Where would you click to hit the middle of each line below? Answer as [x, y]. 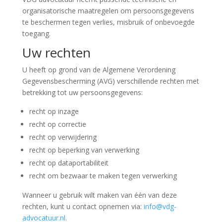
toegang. [36, 33]
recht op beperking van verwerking [84, 150]
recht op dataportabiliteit [69, 163]
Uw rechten [56, 53]
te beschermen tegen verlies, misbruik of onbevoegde [108, 22]
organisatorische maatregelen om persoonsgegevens [108, 11]
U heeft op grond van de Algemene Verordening [99, 70]
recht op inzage [54, 111]
